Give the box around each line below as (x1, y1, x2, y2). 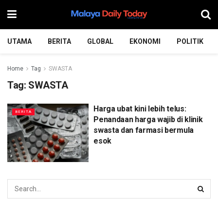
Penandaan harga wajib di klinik (93, 115, 203, 124)
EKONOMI (129, 37, 161, 45)
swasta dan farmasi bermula (93, 126, 194, 135)
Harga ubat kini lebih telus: (93, 104, 186, 113)
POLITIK (177, 37, 203, 45)
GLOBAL (87, 37, 113, 45)
